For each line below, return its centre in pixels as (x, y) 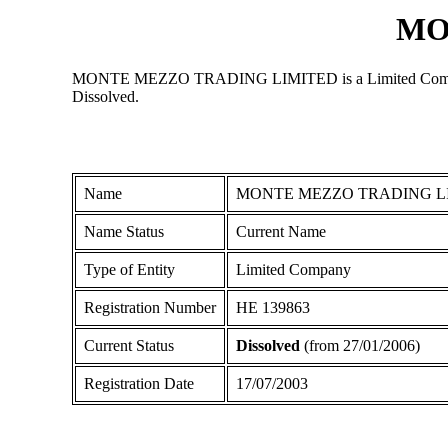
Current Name (280, 231)
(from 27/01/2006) (359, 345)
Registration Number (149, 307)
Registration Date (138, 383)
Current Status (128, 345)
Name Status (123, 231)
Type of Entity (129, 269)
